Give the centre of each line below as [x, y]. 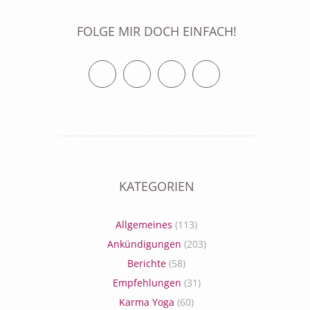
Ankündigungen [144, 244]
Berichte [147, 263]
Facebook [172, 68]
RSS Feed [240, 68]
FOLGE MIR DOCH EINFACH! [156, 31]
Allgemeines [144, 225]
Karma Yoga [147, 302]
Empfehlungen [147, 283]
